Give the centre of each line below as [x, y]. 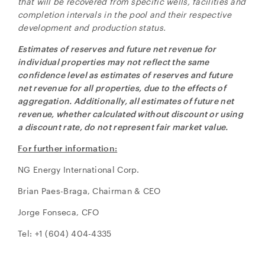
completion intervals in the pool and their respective [125, 14]
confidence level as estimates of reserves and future [125, 75]
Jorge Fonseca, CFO [59, 212]
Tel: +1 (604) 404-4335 [65, 233]
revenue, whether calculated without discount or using [130, 114]
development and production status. [92, 28]
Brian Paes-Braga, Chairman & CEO [89, 191]
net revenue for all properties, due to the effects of [122, 88]
